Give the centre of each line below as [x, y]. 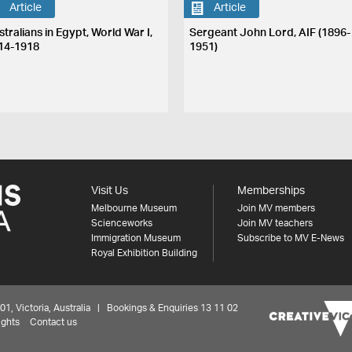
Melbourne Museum [134, 208]
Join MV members [276, 208]
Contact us [53, 322]
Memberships [271, 191]
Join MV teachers [275, 223]
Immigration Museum [136, 238]
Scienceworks [121, 223]
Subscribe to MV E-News [290, 238]
